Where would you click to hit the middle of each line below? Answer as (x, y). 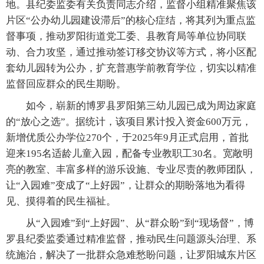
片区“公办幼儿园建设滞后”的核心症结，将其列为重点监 (131, 21)
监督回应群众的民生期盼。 (66, 84)
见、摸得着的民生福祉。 (61, 202)
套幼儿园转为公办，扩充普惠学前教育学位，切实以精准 (131, 68)
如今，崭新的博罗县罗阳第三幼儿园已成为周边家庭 (131, 106)
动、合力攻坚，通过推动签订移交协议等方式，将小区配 (131, 52)
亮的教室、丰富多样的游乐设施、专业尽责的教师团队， (131, 170)
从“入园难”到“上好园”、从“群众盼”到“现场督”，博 (130, 223)
